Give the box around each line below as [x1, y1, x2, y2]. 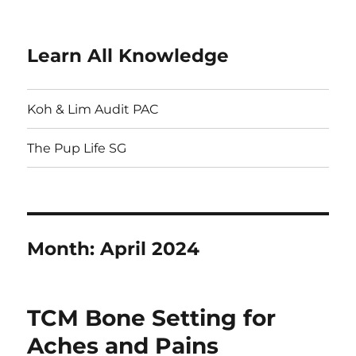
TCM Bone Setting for [27, 304, 277, 331]
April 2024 [100, 238, 200, 260]
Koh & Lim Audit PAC [27, 101, 160, 117]
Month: [27, 238, 101, 260]
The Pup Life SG [27, 140, 127, 156]
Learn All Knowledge [27, 44, 230, 67]
